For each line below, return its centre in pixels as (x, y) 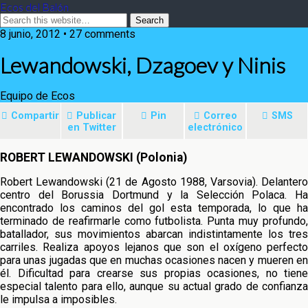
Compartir (35, 116)
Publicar (96, 116)
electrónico (215, 128)
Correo (220, 116)
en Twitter (91, 128)
